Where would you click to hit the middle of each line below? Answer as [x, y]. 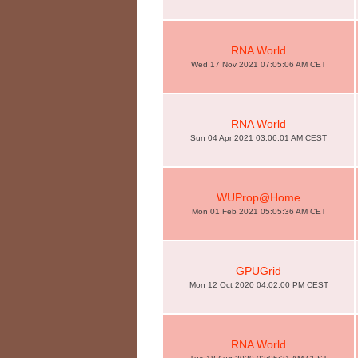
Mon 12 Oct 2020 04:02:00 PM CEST [259, 285]
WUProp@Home [259, 197]
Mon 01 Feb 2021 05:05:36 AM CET [259, 211]
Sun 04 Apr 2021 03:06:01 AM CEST [259, 138]
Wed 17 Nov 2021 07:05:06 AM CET [259, 64]
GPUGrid [259, 271]
